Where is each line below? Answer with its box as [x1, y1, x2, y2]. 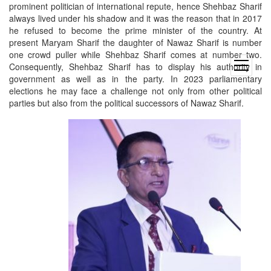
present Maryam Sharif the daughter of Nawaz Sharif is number [9, 36, 262, 49]
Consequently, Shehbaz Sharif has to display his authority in [9, 60, 262, 73]
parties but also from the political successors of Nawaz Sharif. [9, 97, 244, 109]
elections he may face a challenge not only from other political [9, 85, 262, 97]
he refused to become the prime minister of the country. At [9, 24, 262, 37]
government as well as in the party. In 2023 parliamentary [9, 73, 262, 85]
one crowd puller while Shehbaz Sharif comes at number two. [9, 48, 262, 61]
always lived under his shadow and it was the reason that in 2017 [9, 12, 262, 25]
